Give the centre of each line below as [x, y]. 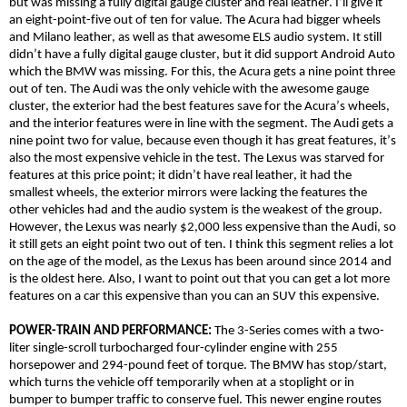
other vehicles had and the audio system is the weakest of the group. [196, 210]
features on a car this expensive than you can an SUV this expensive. [194, 296]
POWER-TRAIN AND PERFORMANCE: [112, 331]
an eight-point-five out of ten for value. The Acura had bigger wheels [195, 20]
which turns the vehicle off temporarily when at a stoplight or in [182, 382]
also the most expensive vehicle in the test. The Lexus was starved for [197, 158]
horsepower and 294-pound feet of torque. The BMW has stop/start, [198, 365]
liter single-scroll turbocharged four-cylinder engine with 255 [174, 348]
